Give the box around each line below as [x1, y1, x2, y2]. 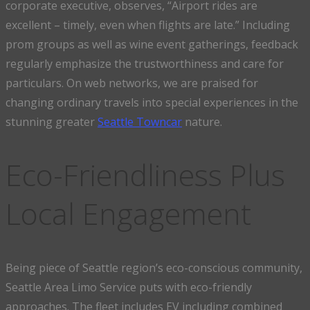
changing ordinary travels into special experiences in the [6, 94, 298, 110]
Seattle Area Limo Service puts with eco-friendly [6, 280, 252, 295]
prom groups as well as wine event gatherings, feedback [6, 36, 298, 52]
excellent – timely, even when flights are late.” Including [6, 17, 290, 33]
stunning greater [6, 113, 98, 129]
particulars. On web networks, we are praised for [6, 75, 258, 91]
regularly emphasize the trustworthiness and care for [6, 55, 284, 71]
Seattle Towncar [98, 113, 182, 129]
